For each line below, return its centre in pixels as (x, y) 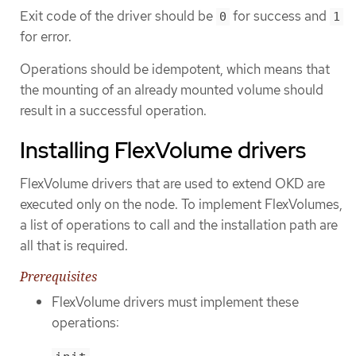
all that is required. (74, 246)
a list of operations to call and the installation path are (179, 225)
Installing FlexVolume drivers (163, 151)
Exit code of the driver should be (118, 15)
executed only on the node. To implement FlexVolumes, (181, 205)
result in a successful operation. (113, 110)
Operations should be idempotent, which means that (175, 69)
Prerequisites (58, 277)
